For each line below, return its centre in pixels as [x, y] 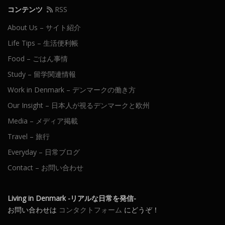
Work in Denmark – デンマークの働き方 [72, 89]
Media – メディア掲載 [43, 121]
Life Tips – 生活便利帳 [43, 43]
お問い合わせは [33, 209]
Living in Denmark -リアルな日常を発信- [72, 198]
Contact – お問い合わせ [45, 167]
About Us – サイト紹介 [44, 27]
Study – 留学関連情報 [42, 74]
